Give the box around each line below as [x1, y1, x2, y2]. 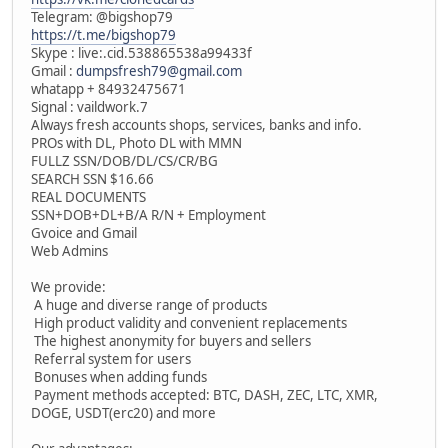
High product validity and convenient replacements [31, 313, 347, 332]
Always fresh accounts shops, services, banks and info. [31, 115, 362, 134]
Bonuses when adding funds [31, 367, 207, 386]
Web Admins [31, 241, 108, 260]
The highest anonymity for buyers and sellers [31, 331, 311, 350]
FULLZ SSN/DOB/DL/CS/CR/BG [31, 151, 218, 170]
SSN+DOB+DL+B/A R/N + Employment [31, 205, 266, 224]
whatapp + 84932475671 [31, 79, 186, 98]
